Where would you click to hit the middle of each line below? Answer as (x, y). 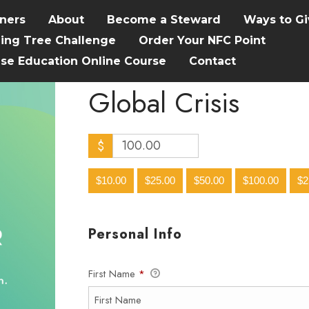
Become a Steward (164, 20)
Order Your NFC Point (202, 40)
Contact (212, 61)
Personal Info (135, 234)
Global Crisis (164, 103)
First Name (113, 274)
